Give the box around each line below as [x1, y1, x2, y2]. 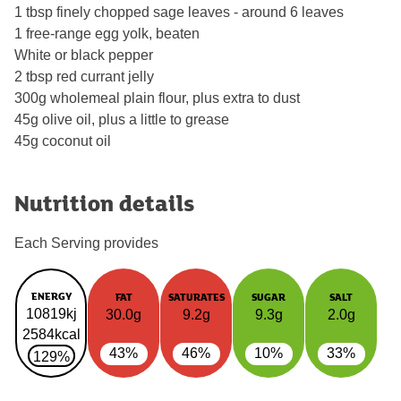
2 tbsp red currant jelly [14, 68, 154, 84]
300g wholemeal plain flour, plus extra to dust [14, 90, 300, 106]
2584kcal [21, 326, 81, 342]
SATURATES [167, 289, 225, 304]
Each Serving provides [14, 235, 158, 251]
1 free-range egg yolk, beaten [14, 25, 200, 41]
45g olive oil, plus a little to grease [14, 111, 229, 127]
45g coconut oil [14, 132, 111, 149]
